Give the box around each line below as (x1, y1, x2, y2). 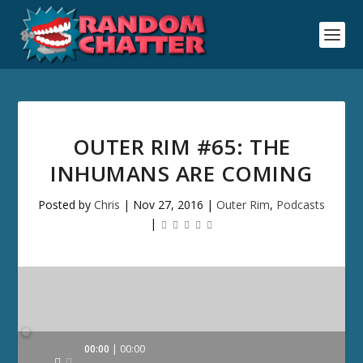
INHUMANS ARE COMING (50, 159, 313, 188)
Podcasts (276, 197, 325, 212)
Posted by (38, 197, 94, 212)
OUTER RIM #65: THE (72, 132, 291, 161)
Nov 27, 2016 (133, 197, 203, 212)
